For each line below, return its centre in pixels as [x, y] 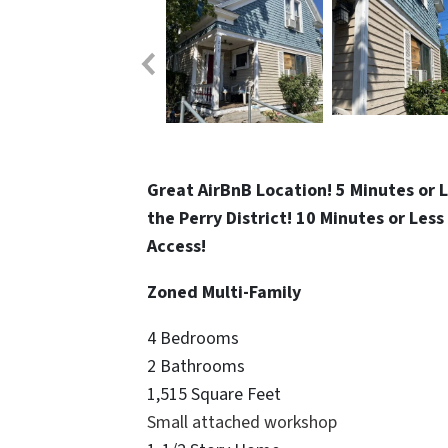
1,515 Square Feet [214, 394]
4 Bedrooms [193, 338]
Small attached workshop [242, 422]
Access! [176, 246]
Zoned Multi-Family [224, 292]
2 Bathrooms [196, 366]
